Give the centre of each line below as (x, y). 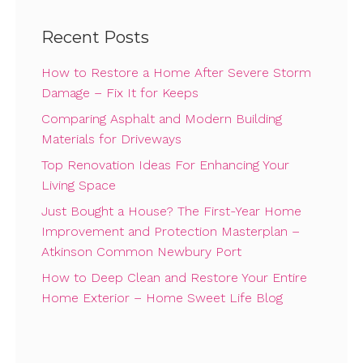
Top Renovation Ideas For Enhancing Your (165, 165)
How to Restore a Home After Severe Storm (176, 73)
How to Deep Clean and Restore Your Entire (174, 278)
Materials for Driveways (111, 139)
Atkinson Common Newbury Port (141, 252)
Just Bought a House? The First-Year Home (171, 211)
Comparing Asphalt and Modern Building (161, 119)
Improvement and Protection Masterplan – (170, 232)
